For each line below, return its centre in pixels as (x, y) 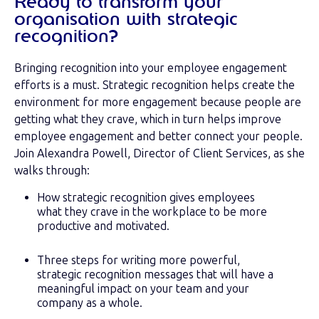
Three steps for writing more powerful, (138, 260)
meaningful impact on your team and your (143, 288)
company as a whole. (91, 303)
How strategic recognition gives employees (146, 197)
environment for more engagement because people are (158, 102)
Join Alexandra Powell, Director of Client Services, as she (159, 153)
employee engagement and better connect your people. (158, 136)
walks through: (53, 170)
